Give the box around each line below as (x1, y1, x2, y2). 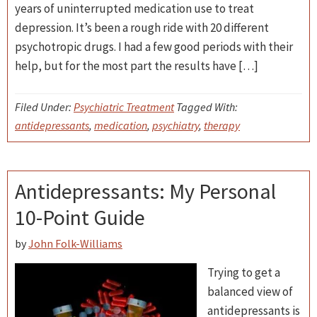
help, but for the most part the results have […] (15, 58, 258, 74)
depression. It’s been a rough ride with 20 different (15, 20, 269, 35)
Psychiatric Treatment (74, 100, 174, 114)
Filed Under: (15, 100, 74, 114)
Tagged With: (176, 100, 238, 114)
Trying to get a (207, 265, 280, 280)
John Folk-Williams (28, 236, 122, 250)
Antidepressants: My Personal (15, 178, 276, 204)
